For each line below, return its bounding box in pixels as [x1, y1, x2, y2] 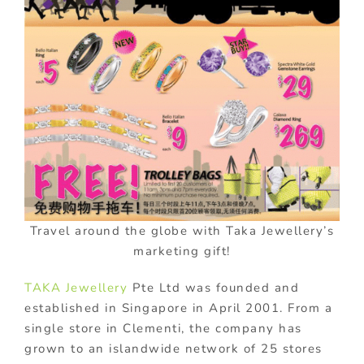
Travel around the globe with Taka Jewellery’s [29, 222, 335, 239]
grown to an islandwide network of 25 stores [24, 340, 323, 357]
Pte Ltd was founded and [128, 279, 299, 296]
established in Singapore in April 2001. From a [24, 299, 332, 316]
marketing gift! [133, 242, 231, 259]
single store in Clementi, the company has [24, 319, 302, 336]
